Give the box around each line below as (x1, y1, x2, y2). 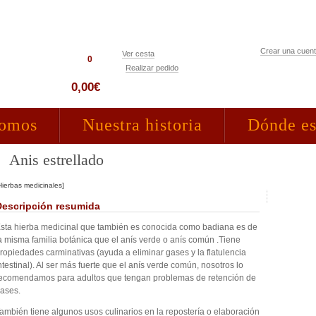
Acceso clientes (257, 68, 312, 76)
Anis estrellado (9, 151, 104, 169)
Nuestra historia (83, 116, 202, 134)
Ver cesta (122, 49, 154, 58)
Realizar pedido (126, 63, 178, 72)
